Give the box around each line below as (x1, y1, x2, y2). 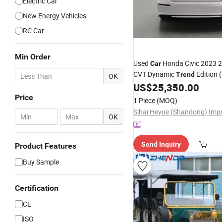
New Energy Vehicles (23, 11, 86, 20)
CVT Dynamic (133, 69, 176, 79)
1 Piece (133, 96, 155, 105)
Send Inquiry (141, 140, 181, 148)
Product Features (15, 141, 76, 151)
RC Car (23, 26, 44, 35)
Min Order (15, 52, 51, 61)
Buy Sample (23, 157, 59, 166)
